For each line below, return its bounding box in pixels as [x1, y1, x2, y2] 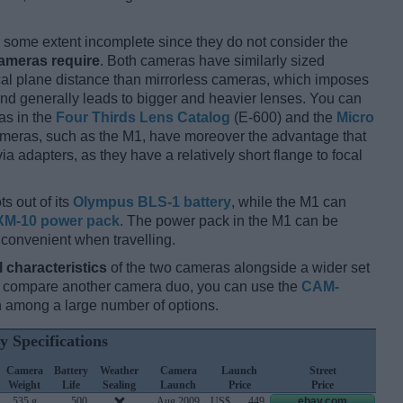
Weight [8, 379, 40, 392]
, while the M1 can [231, 194, 346, 210]
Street [309, 364, 336, 378]
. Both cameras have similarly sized [100, 53, 325, 69]
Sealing [103, 379, 136, 392]
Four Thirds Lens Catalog [56, 110, 230, 126]
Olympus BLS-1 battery [73, 194, 231, 210]
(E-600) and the [230, 110, 336, 126]
